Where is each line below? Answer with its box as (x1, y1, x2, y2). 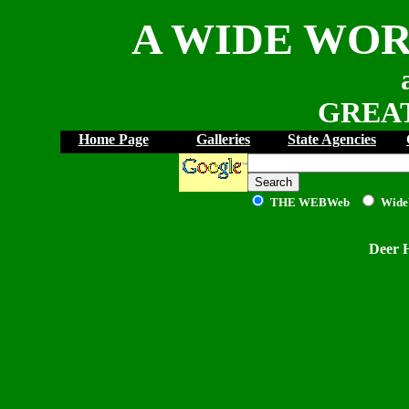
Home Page (78, 131, 149, 147)
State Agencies (288, 131, 376, 147)
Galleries (196, 131, 250, 147)
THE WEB (270, 195, 327, 209)
